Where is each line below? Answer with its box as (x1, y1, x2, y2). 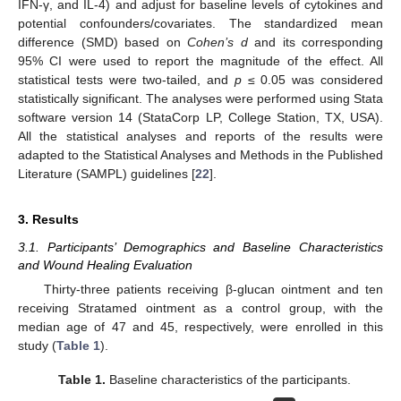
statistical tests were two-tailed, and (18, 72, 235, 87)
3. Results (18, 211, 79, 226)
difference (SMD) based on (18, 34, 187, 49)
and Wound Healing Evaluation (18, 257, 192, 272)
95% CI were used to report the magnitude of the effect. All (18, 53, 383, 68)
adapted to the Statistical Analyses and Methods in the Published (18, 147, 383, 162)
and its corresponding (247, 34, 383, 49)
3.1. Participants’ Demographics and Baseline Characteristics (18, 239, 383, 254)
